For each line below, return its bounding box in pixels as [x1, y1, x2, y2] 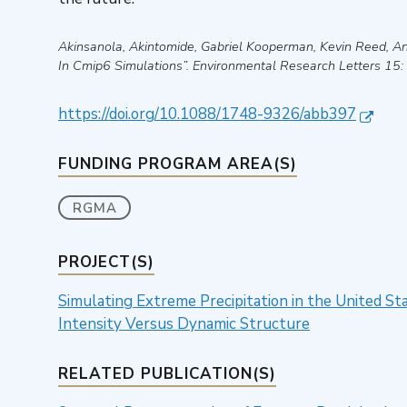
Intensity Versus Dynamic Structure [58, 313, 310, 335]
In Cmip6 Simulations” [58, 56, 186, 75]
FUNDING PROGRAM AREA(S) [58, 154, 297, 175]
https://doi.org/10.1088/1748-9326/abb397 [58, 104, 356, 125]
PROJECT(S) [58, 252, 154, 273]
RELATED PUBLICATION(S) [58, 363, 276, 385]
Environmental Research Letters [193, 56, 381, 75]
